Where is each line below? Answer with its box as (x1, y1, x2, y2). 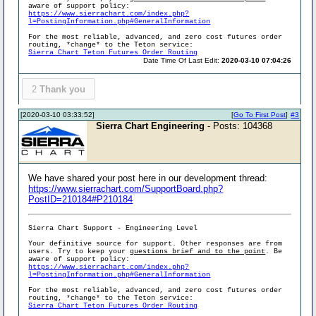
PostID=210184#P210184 (28, 194, 133, 205)
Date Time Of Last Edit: (143, 56, 222, 64)
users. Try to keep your (28, 248, 130, 255)
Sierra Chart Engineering (96, 121, 205, 131)
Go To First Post (233, 111, 286, 119)
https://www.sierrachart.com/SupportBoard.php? (28, 183, 224, 194)
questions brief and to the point (130, 248, 266, 255)
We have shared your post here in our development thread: (28, 173, 268, 183)
